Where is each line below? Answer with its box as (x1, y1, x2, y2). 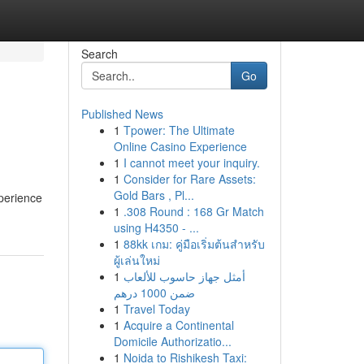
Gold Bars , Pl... (113, 187, 194, 203)
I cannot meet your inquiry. (123, 154, 260, 171)
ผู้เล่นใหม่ (113, 252, 160, 268)
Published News (80, 106, 163, 122)
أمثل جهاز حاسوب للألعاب (123, 268, 245, 284)
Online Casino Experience (113, 138, 247, 154)
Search (80, 45, 118, 62)
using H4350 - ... (113, 219, 199, 236)
